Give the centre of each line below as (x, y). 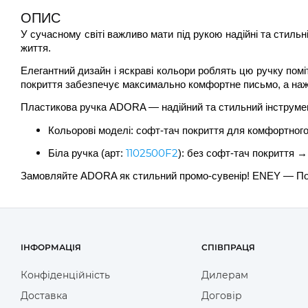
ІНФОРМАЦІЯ (51, 247)
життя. (36, 48)
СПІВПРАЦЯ (228, 247)
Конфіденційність (65, 275)
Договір (221, 296)
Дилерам (224, 275)
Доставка (44, 296)
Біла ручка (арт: (87, 153)
